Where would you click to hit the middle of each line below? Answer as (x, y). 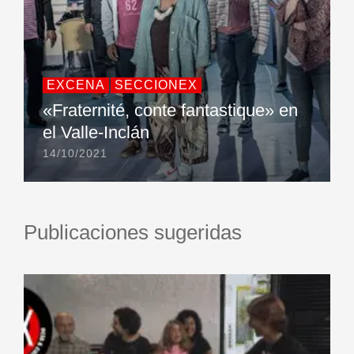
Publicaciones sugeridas (133, 233)
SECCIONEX (156, 85)
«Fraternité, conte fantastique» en (170, 111)
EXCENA (76, 85)
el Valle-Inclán (96, 133)
